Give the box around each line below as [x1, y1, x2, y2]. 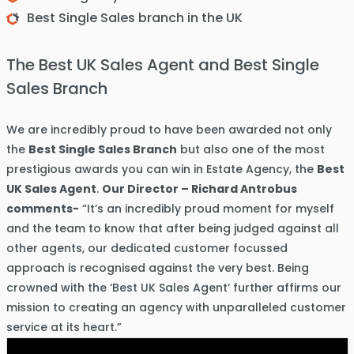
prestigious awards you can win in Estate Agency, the [6, 161, 317, 177]
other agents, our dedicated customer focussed [6, 240, 288, 256]
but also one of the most [176, 141, 325, 157]
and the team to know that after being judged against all [6, 220, 339, 236]
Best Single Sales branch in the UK [26, 9, 243, 27]
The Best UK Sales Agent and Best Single [6, 54, 319, 76]
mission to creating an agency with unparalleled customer [6, 299, 346, 315]
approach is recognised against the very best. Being [6, 260, 309, 276]
